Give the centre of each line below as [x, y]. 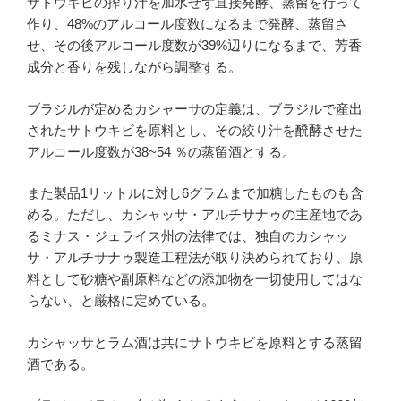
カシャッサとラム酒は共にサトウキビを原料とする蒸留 [195, 342]
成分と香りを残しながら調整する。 [134, 67]
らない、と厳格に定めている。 [121, 301]
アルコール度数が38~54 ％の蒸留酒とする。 [161, 151]
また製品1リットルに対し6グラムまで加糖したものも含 [195, 193]
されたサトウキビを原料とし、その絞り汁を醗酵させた [195, 130]
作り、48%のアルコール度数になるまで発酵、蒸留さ [188, 24]
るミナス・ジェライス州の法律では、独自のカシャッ [188, 236]
